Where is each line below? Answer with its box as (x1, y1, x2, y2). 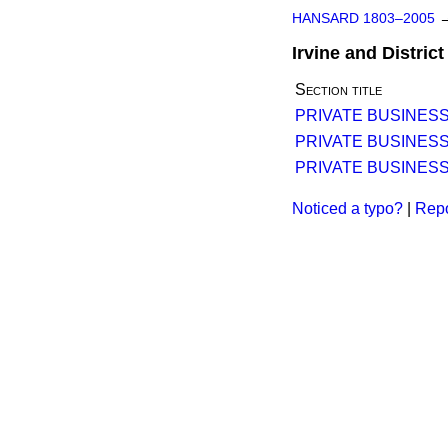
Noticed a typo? (292, 200, 403, 217)
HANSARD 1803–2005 (292, 11, 435, 26)
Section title (295, 81, 382, 98)
